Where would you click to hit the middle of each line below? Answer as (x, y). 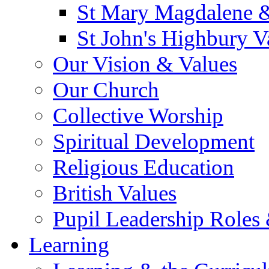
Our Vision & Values (145, 64)
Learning (69, 244)
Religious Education (144, 167)
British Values (115, 193)
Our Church (106, 89)
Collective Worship (138, 115)
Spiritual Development (154, 141)
